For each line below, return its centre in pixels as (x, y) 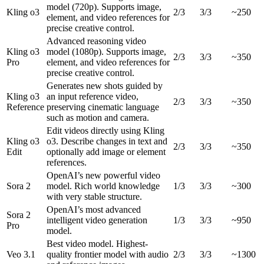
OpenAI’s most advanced (94, 209)
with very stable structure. (94, 196)
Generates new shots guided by (105, 85)
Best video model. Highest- (97, 243)
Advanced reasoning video (96, 41)
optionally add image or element (106, 151)
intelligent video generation (97, 220)
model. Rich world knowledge (103, 186)
